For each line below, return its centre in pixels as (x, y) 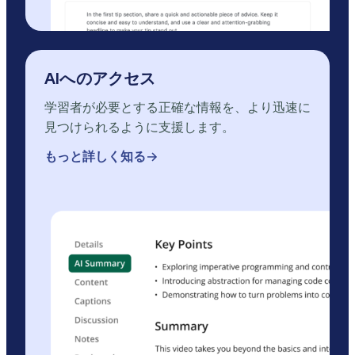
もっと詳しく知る (95, 157)
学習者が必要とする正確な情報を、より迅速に (177, 107)
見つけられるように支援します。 (139, 127)
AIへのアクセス (100, 78)
